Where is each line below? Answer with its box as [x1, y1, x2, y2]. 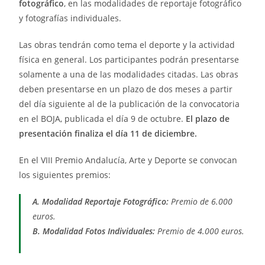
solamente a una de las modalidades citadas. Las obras [19, 69, 239, 80]
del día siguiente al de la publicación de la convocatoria [19, 98, 240, 110]
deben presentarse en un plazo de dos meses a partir [19, 83, 233, 95]
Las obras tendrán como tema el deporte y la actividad [19, 39, 235, 51]
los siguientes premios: [19, 169, 111, 181]
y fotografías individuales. [19, 12, 122, 24]
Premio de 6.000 [169, 196, 233, 208]
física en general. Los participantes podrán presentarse [19, 54, 240, 66]
